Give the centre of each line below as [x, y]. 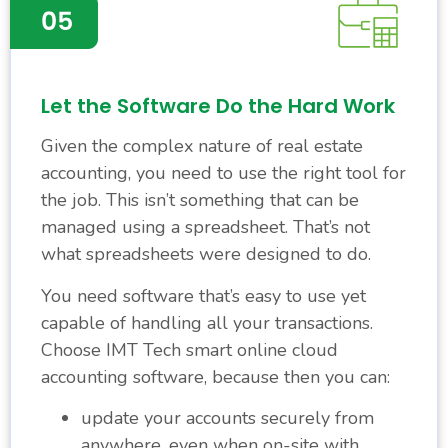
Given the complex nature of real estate [202, 146]
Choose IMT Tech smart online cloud [189, 349]
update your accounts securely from [227, 418]
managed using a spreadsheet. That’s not [205, 227]
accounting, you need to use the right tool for [223, 173]
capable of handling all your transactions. [207, 322]
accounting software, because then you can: [215, 376]
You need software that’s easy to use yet [203, 295]
